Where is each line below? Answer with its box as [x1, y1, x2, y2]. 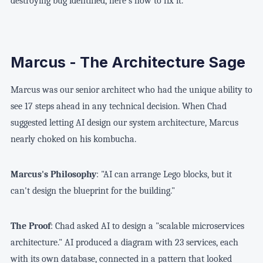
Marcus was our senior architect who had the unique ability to [10, 84, 252, 95]
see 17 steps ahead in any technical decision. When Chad [10, 100, 227, 112]
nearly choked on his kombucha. [10, 133, 136, 144]
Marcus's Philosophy [10, 168, 96, 180]
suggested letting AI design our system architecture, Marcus [10, 117, 238, 128]
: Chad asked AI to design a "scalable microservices [50, 220, 244, 231]
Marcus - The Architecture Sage [10, 53, 245, 71]
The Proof [10, 220, 50, 231]
